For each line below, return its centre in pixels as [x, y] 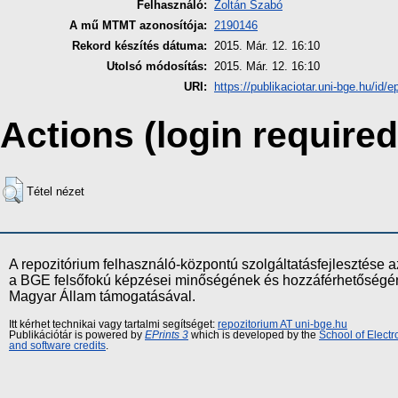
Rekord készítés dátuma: [139, 46]
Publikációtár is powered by [77, 334]
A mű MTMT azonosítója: [138, 26]
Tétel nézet [56, 191]
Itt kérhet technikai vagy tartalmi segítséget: [113, 324]
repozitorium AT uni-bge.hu [283, 324]
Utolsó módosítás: [157, 67]
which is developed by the [254, 334]
